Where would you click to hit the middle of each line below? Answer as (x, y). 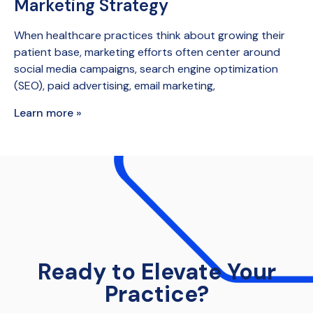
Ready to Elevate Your (156, 272)
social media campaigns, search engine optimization (146, 69)
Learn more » (48, 113)
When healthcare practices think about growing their (150, 36)
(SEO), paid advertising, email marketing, (115, 86)
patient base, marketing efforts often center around (147, 52)
